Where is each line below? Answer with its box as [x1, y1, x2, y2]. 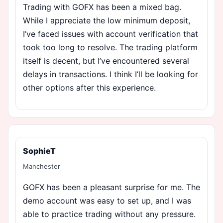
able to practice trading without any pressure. [23, 209, 196, 219]
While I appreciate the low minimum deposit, [23, 15, 190, 25]
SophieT [23, 145, 56, 156]
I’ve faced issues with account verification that [23, 28, 198, 39]
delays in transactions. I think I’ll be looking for [23, 69, 198, 79]
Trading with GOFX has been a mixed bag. [23, 1, 181, 12]
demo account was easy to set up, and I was [23, 195, 191, 206]
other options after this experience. [23, 82, 156, 93]
